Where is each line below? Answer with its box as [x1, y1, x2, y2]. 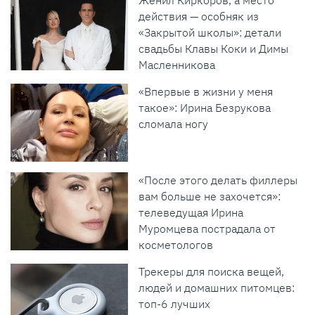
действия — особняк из [139, 9, 259, 24]
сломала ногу [139, 117, 209, 131]
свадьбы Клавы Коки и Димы [139, 41, 289, 56]
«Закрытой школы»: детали [139, 25, 282, 40]
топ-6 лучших [139, 296, 211, 311]
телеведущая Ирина [139, 205, 244, 219]
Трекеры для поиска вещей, [139, 264, 285, 278]
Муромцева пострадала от [139, 221, 276, 236]
